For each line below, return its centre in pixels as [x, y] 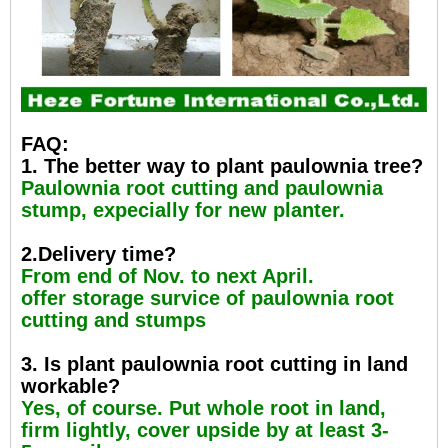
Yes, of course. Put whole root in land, [203, 407]
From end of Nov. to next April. [167, 275]
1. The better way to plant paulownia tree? [222, 165]
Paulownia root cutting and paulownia [202, 187]
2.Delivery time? [98, 253]
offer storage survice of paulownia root [207, 297]
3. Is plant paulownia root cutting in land [214, 363]
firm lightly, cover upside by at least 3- [205, 429]
